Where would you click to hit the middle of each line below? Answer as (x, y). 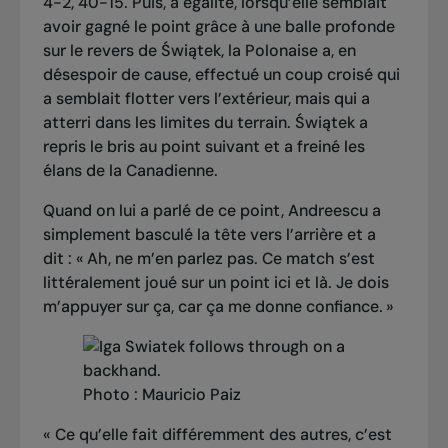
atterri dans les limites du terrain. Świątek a (205, 123)
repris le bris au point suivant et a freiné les (203, 147)
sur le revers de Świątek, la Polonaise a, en (199, 51)
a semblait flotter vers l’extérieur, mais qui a (206, 99)
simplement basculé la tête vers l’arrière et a (209, 235)
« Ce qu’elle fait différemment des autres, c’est (217, 435)
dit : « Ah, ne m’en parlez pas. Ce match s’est (208, 259)
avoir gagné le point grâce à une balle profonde (218, 27)
